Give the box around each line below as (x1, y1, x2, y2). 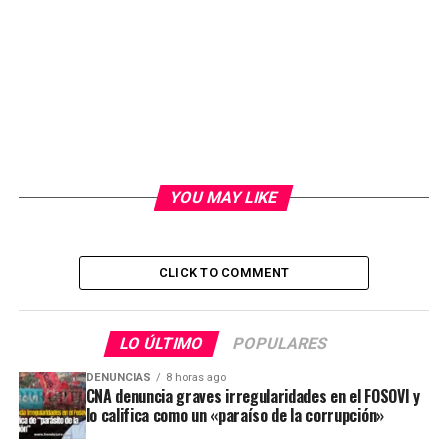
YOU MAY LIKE (168, 187, 281, 207)
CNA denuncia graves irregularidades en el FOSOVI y (85, 383, 420, 408)
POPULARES (231, 333, 331, 353)
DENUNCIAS (85, 370, 151, 384)
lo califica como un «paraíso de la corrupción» (85, 402, 384, 427)
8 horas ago (165, 370, 226, 384)
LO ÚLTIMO (118, 333, 207, 353)
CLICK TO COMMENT (158, 264, 290, 280)
